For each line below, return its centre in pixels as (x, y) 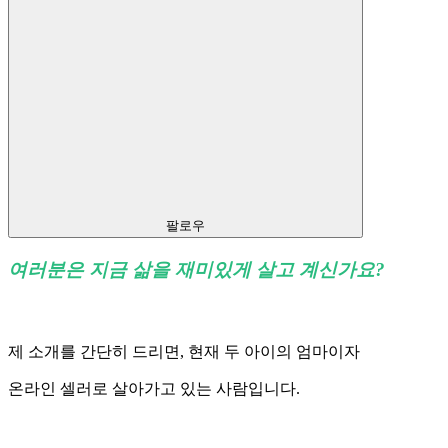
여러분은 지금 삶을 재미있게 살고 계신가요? (196, 269)
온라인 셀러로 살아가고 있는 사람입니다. (156, 388)
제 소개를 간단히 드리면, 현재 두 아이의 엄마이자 (186, 351)
